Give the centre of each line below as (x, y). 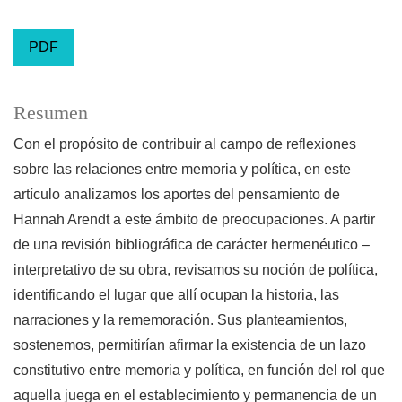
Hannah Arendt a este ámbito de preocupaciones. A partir (194, 220)
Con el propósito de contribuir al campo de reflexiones (185, 144)
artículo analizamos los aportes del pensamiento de (177, 195)
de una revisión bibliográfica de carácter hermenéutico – (192, 245)
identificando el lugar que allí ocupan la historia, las (176, 295)
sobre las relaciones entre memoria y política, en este (182, 170)
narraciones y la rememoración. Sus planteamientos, (180, 320)
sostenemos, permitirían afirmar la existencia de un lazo (190, 345)
